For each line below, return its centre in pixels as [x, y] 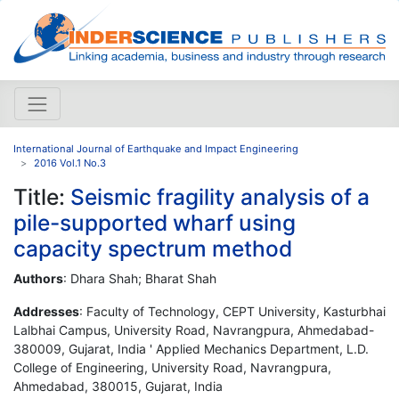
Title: [42, 196]
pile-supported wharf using [155, 222]
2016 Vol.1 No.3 [70, 163]
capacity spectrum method [153, 248]
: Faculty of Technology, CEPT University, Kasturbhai [232, 311]
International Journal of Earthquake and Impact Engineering [156, 148]
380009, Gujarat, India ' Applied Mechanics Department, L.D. [191, 348]
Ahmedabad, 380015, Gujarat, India [118, 386]
